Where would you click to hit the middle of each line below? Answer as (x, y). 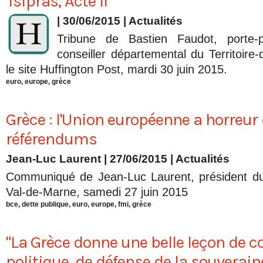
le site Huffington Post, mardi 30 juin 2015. (117, 70)
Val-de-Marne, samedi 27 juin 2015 (97, 192)
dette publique (45, 205)
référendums (51, 139)
